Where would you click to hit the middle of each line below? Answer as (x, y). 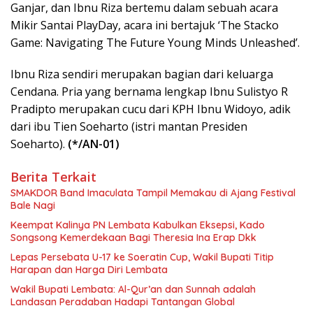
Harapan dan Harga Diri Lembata (89, 269)
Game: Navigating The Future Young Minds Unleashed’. (155, 42)
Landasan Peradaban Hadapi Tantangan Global (123, 301)
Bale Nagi (33, 205)
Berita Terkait (53, 176)
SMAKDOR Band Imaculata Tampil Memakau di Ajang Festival (153, 192)
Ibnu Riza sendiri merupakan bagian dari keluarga (142, 74)
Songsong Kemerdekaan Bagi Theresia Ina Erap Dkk (133, 237)
